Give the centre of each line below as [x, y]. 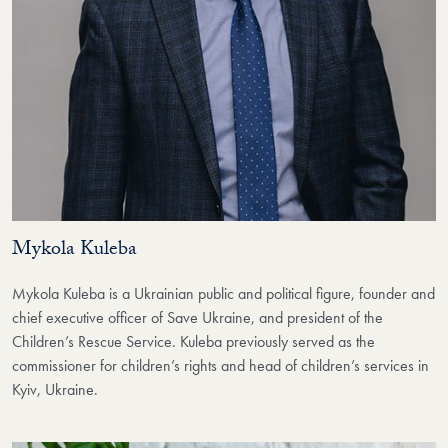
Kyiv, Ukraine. [55, 389]
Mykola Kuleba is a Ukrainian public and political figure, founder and [223, 293]
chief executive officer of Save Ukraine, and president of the [197, 317]
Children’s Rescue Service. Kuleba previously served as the [193, 341]
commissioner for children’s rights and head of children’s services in [220, 365]
